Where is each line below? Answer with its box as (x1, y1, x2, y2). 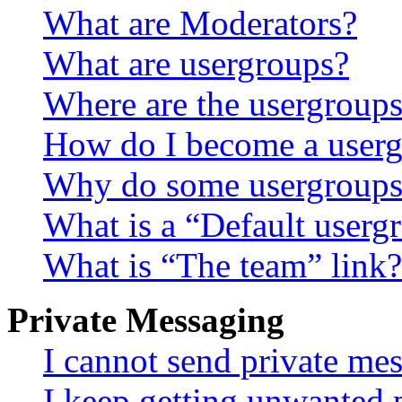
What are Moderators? (43, 3, 357, 42)
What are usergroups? (43, 43, 349, 83)
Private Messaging (7, 300, 284, 339)
